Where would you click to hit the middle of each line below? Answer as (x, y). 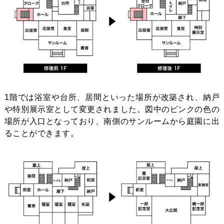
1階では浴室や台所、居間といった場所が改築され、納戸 (112, 97)
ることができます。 (41, 133)
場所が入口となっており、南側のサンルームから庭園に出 (112, 121)
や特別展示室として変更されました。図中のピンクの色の (112, 109)
